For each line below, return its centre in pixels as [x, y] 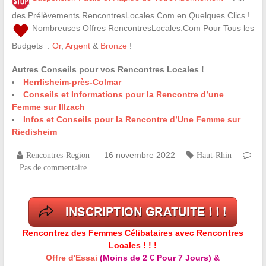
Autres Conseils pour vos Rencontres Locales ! [108, 70]
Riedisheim [34, 132]
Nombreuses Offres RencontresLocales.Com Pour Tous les [142, 28]
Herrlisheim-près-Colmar [72, 82]
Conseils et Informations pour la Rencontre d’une [123, 95]
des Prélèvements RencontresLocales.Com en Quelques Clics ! [131, 16]
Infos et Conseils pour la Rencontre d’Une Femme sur [132, 120]
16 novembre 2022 [139, 155]
